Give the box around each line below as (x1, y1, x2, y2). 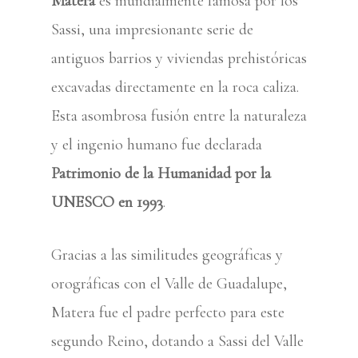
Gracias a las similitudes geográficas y (51, 245, 283, 265)
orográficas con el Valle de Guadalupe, (51, 274, 287, 293)
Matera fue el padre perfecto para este (51, 303, 284, 322)
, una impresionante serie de (81, 20, 253, 39)
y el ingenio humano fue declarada (51, 135, 262, 154)
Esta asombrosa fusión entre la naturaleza (51, 106, 307, 125)
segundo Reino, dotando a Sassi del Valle (51, 332, 304, 351)
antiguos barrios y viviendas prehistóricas (51, 49, 307, 68)
